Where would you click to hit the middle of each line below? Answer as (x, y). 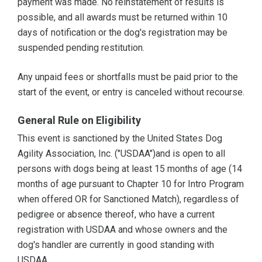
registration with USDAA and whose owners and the (123, 230)
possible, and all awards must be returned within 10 (123, 18)
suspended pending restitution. (81, 48)
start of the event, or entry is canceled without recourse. (131, 92)
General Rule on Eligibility (79, 120)
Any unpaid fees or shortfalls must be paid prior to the (128, 77)
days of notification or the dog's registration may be (123, 33)
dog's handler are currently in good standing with (116, 245)
